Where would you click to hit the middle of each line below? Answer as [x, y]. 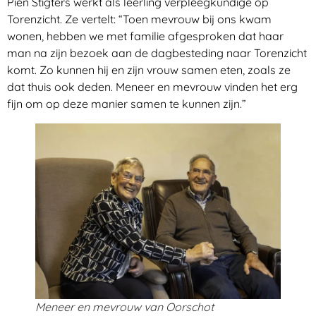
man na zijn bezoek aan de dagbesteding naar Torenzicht [157, 53]
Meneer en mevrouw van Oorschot [124, 307]
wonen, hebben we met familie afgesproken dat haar [145, 36]
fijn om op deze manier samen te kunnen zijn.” [127, 104]
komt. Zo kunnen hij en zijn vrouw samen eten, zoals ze [149, 70]
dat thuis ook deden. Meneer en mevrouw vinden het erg [152, 87]
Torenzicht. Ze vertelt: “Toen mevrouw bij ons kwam [139, 19]
